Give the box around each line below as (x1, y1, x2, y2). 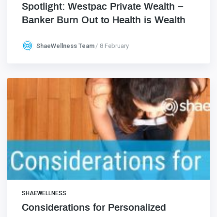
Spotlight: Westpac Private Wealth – (22, 1, 183, 12)
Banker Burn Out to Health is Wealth (22, 15, 186, 25)
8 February (100, 42, 129, 50)
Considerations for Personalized (22, 202, 166, 213)
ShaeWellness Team (36, 42, 94, 50)
